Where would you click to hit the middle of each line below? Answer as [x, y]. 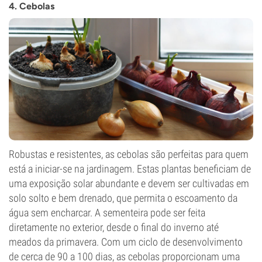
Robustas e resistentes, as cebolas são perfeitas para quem [129, 154]
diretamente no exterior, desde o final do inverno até [114, 227]
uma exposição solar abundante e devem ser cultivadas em [129, 183]
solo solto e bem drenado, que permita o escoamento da [123, 198]
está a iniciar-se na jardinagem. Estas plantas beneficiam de [130, 169]
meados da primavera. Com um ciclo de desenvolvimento [126, 242]
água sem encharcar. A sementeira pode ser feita [107, 213]
